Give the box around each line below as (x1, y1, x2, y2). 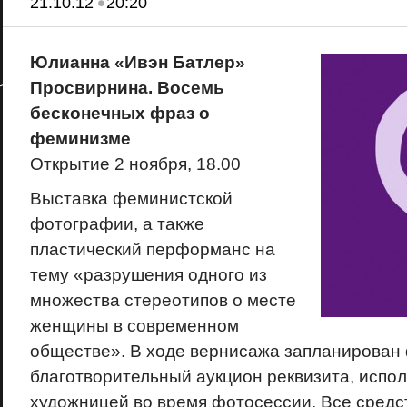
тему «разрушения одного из (29, 265, 267, 284)
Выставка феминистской (29, 189, 233, 208)
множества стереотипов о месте (29, 291, 296, 310)
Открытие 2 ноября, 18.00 (29, 154, 241, 174)
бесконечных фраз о (29, 104, 210, 123)
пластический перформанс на (29, 240, 275, 259)
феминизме (29, 129, 131, 148)
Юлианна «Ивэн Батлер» (29, 53, 245, 72)
